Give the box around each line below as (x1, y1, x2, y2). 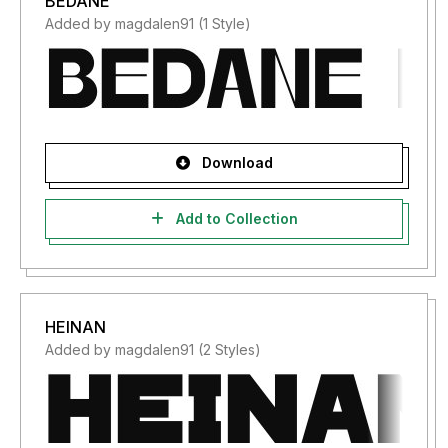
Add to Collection (171, 210, 298, 227)
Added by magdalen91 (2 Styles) (45, 341, 261, 358)
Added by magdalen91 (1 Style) (45, 15, 251, 32)
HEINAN (45, 317, 106, 337)
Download (197, 154, 273, 171)
